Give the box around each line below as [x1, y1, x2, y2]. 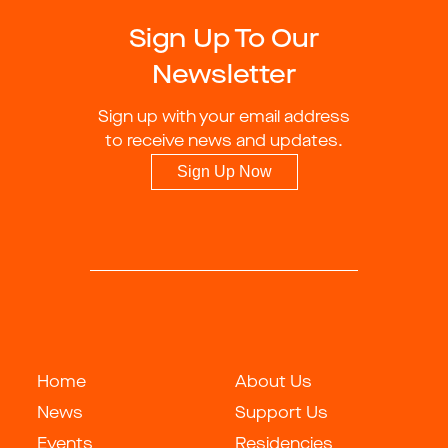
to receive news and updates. [105, 134, 343, 150]
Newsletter [152, 63, 296, 89]
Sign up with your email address [98, 110, 350, 126]
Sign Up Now [176, 163, 272, 180]
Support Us [235, 406, 328, 422]
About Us [235, 375, 312, 391]
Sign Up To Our [129, 27, 319, 53]
